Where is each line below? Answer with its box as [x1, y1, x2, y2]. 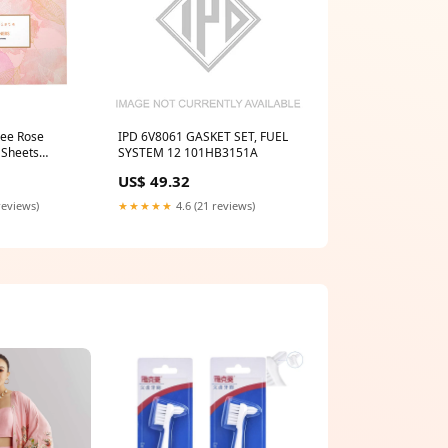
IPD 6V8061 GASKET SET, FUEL [118, 128, 288, 146]
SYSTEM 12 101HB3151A [118, 144, 258, 162]
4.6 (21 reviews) [173, 198, 255, 214]
